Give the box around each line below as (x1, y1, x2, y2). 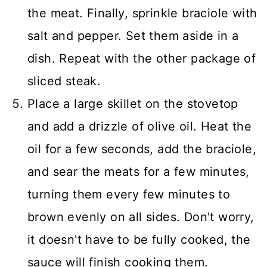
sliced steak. (27, 73, 101, 88)
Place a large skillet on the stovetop (27, 96, 238, 111)
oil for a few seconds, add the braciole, (27, 141, 256, 156)
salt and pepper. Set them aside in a (27, 28, 239, 43)
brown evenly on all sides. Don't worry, (27, 209, 254, 224)
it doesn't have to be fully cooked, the (27, 232, 251, 247)
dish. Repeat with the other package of (27, 51, 256, 66)
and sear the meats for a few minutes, (27, 164, 250, 179)
